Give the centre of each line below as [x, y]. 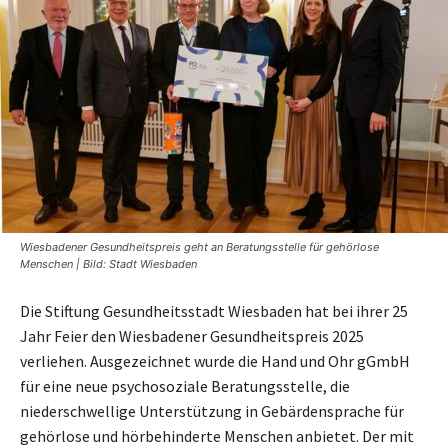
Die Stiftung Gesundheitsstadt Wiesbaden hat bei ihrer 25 [214, 310]
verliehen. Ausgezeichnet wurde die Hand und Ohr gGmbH [215, 360]
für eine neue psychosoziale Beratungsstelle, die [185, 385]
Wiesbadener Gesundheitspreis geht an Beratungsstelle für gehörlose [199, 246]
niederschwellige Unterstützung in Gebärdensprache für [212, 410]
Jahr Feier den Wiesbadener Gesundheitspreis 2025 [192, 335]
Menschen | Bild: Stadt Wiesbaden [108, 263]
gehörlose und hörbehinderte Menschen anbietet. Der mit [217, 435]
